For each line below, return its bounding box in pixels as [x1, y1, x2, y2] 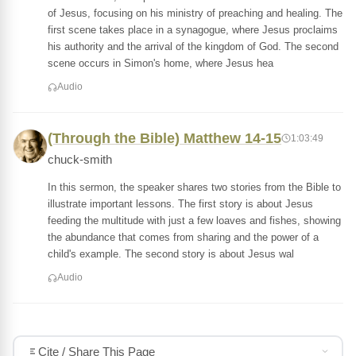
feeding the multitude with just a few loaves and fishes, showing [48, 215, 341, 226]
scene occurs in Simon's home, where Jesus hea [48, 57, 273, 69]
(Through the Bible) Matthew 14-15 [48, 130, 281, 146]
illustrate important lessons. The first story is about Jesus [48, 198, 313, 210]
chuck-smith [48, 153, 112, 166]
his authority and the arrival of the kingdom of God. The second [48, 41, 339, 52]
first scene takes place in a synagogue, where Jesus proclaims [48, 24, 338, 36]
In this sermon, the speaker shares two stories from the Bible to [48, 181, 341, 193]
